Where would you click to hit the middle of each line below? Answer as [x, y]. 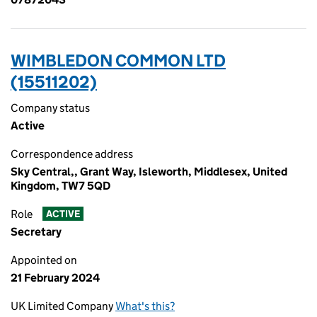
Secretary [36, 232]
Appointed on [44, 260]
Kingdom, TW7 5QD [60, 186]
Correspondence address [72, 154]
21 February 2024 [55, 278]
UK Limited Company [63, 306]
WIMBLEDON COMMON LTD [118, 60]
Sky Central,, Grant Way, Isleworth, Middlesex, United [149, 172]
